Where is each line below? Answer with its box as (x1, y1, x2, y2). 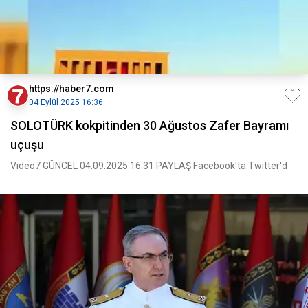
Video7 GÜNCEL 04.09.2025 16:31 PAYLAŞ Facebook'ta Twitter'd (10, 160, 287, 171)
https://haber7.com (29, 83, 114, 94)
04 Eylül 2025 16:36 (29, 98, 103, 107)
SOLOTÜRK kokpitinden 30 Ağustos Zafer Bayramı (10, 118, 289, 133)
